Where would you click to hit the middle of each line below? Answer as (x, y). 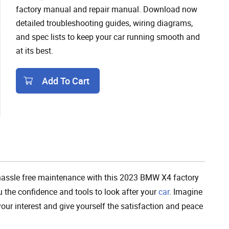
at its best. (35, 50)
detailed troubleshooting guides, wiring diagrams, (104, 23)
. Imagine (186, 191)
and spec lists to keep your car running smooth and (108, 37)
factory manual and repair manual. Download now (107, 9)
